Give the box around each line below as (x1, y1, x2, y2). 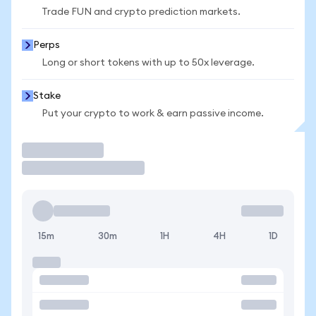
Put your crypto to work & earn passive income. (42, 109, 264, 119)
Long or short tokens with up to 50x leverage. (42, 58, 255, 68)
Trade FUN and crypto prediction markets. (42, 7, 241, 17)
